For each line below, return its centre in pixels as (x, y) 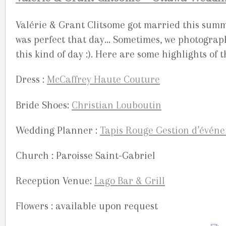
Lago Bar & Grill (130, 181)
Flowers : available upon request (87, 206)
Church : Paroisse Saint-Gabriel (86, 155)
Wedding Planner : (58, 130)
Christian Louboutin (117, 105)
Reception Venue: (55, 181)
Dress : (31, 80)
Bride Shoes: (44, 105)
